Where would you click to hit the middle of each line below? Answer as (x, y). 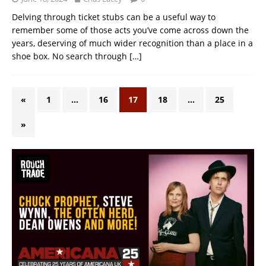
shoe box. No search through (71, 56)
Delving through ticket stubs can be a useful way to (114, 17)
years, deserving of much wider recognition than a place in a (132, 43)
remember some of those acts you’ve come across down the (130, 30)
